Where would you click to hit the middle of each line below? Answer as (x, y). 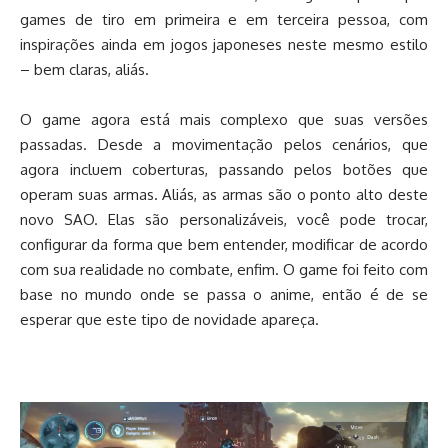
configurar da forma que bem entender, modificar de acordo (224, 244)
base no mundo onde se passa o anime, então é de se (224, 294)
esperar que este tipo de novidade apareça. (169, 319)
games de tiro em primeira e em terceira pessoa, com (224, 19)
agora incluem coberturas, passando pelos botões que (224, 169)
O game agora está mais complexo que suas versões (224, 119)
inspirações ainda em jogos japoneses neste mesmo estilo (224, 44)
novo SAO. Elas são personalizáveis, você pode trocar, (224, 219)
